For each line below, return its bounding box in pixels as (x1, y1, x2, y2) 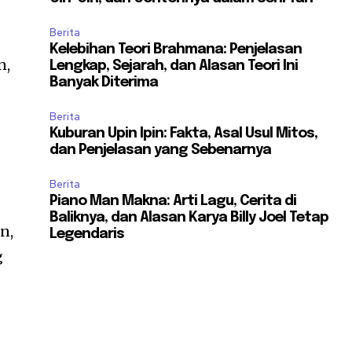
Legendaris (49, 227, 125, 242)
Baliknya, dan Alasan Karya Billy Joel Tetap (49, 211, 329, 225)
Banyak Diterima (49, 75, 159, 90)
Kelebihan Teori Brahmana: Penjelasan (49, 42, 302, 57)
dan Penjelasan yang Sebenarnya (49, 143, 272, 158)
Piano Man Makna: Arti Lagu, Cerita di (49, 194, 297, 209)
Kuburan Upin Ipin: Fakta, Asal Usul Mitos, (49, 126, 318, 141)
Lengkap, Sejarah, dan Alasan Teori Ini (49, 59, 299, 74)
